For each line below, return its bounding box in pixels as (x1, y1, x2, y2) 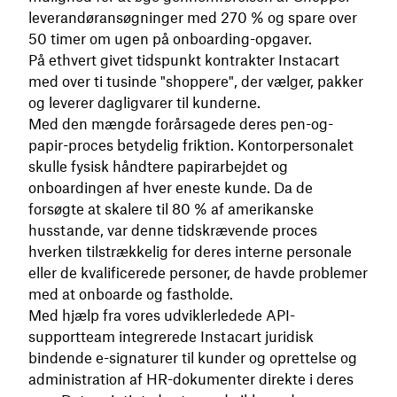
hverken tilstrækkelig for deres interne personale (28, 243, 352, 261)
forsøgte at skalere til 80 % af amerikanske (28, 200, 314, 218)
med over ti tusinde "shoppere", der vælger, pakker (28, 73, 363, 90)
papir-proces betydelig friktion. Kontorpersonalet (28, 136, 354, 154)
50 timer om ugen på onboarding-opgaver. (28, 30, 312, 48)
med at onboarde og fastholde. (28, 285, 233, 303)
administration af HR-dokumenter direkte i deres (28, 370, 354, 388)
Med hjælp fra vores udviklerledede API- (28, 307, 295, 324)
